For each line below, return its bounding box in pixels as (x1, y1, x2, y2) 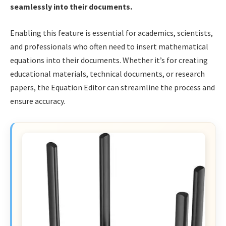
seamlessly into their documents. (10, 2, 132, 12)
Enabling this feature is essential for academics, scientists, (10, 27, 213, 38)
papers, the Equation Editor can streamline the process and (10, 82, 215, 92)
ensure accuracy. (10, 95, 65, 106)
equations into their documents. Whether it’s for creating (10, 54, 208, 65)
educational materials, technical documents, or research (10, 68, 205, 79)
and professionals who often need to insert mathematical (10, 41, 208, 51)
